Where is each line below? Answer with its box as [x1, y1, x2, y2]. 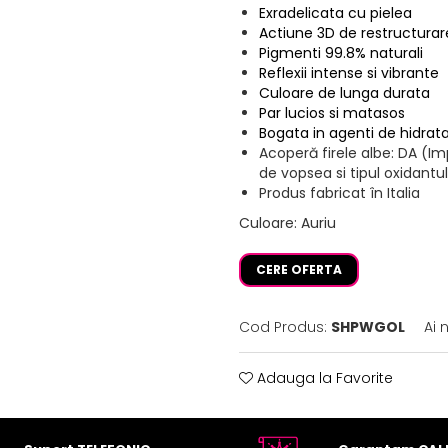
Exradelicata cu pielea [259, 3, 412, 24]
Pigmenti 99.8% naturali [259, 43, 423, 64]
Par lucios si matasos [259, 103, 405, 124]
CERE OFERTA [256, 261, 342, 279]
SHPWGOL [331, 317, 405, 338]
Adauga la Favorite [253, 368, 393, 389]
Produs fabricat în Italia [259, 183, 420, 204]
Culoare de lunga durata [259, 83, 430, 104]
